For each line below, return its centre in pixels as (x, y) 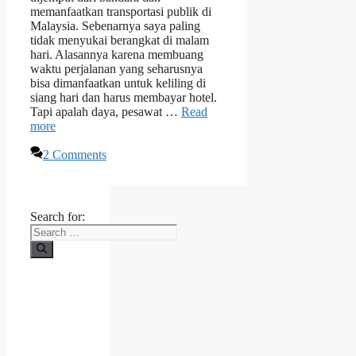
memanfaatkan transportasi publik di (121, 12)
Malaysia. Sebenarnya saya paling (115, 26)
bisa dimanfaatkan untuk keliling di (118, 83)
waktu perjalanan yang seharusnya (116, 69)
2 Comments (75, 155)
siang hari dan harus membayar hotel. (124, 98)
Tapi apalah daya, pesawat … (106, 112)
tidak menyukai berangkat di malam (120, 41)
